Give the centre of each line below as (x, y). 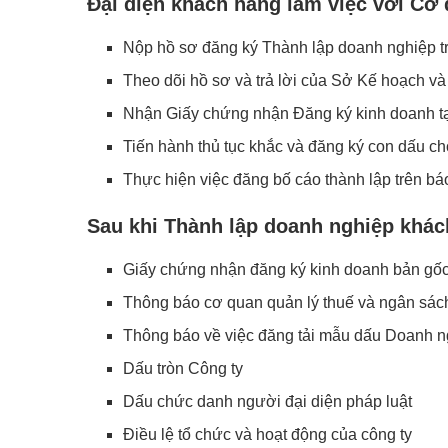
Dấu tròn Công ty (183, 368)
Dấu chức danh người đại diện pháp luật (267, 401)
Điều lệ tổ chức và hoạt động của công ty (267, 434)
